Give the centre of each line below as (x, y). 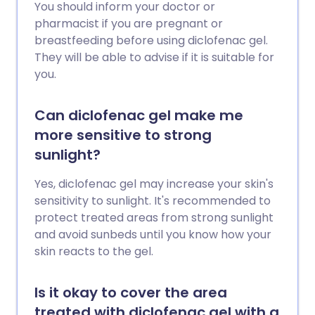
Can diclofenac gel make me (139, 115)
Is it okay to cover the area (131, 292)
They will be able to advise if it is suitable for (154, 57)
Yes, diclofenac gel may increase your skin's (154, 184)
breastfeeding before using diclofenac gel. (151, 40)
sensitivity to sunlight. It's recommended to (153, 201)
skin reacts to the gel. (94, 251)
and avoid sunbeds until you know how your (153, 234)
